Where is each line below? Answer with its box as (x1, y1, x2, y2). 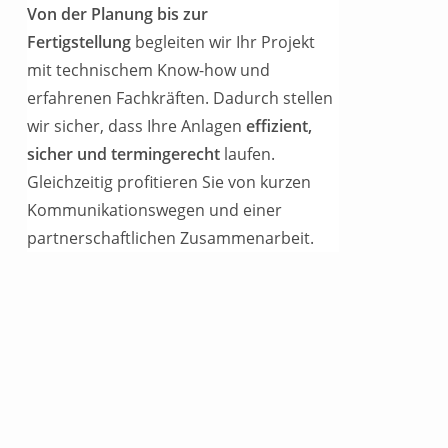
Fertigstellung (27, 31, 132, 53)
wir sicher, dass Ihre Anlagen (27, 115, 247, 137)
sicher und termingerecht (27, 143, 221, 165)
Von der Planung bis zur (27, 3, 209, 25)
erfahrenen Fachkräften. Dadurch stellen (27, 87, 334, 109)
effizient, (246, 115, 313, 137)
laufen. (220, 143, 276, 165)
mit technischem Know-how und (27, 59, 271, 81)
